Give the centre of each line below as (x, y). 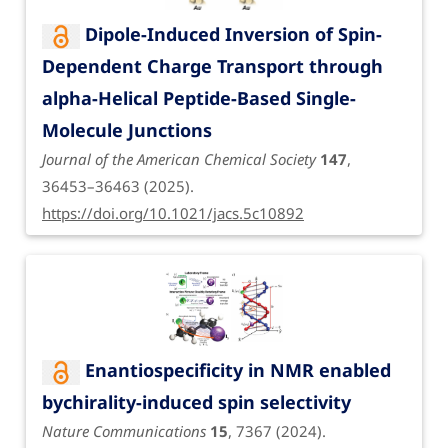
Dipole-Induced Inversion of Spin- (233, 34)
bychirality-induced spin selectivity (196, 402)
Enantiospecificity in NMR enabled (237, 370)
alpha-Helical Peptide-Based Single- (199, 98)
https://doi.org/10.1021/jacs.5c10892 (173, 213)
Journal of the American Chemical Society (179, 159)
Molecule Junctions (127, 130)
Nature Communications (124, 431)
